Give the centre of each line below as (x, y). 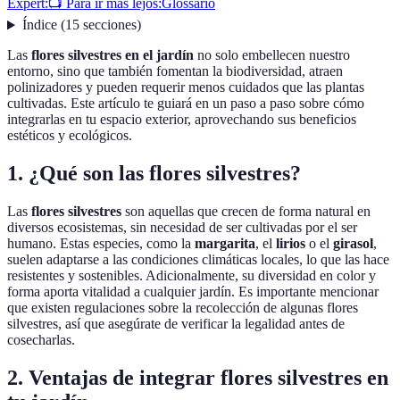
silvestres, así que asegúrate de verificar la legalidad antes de (176, 324)
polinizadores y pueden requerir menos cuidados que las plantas (186, 87)
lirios (291, 244)
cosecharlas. (41, 340)
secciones (109, 25)
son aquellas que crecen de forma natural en (246, 212)
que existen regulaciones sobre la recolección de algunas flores (183, 308)
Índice (39, 25)
